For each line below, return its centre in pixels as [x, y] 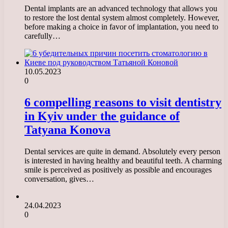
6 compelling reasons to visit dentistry [123, 103]
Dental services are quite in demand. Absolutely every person [122, 152]
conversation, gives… [59, 179]
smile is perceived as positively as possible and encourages [118, 170]
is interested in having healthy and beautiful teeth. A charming [123, 161]
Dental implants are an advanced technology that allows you [121, 9]
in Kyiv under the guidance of [102, 116]
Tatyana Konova [67, 130]
